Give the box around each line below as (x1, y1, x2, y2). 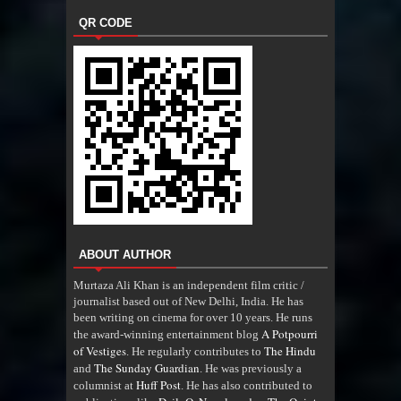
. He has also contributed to (181, 378, 312, 392)
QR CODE (79, 15, 132, 30)
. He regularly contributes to (126, 344, 264, 358)
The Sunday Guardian (94, 359, 200, 376)
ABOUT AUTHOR (79, 247, 171, 261)
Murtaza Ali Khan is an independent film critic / (73, 277, 304, 292)
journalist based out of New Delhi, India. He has (73, 294, 303, 308)
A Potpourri (261, 325, 318, 342)
